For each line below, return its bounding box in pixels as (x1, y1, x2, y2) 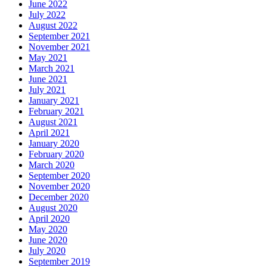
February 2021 (29, 106, 84, 117)
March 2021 (29, 63, 74, 74)
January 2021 (29, 95, 79, 106)
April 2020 (29, 213, 70, 224)
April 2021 (29, 128, 70, 138)
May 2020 (29, 224, 67, 235)
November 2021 (29, 42, 90, 52)
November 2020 (29, 181, 90, 192)
